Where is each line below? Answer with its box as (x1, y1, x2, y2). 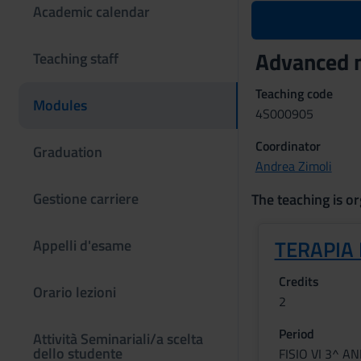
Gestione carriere (33, 188, 139, 210)
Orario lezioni (33, 281, 116, 303)
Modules (33, 94, 87, 116)
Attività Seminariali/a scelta (33, 328, 203, 350)
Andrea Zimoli (255, 156, 332, 176)
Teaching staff (33, 48, 118, 69)
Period (278, 324, 314, 343)
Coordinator (255, 136, 321, 156)
